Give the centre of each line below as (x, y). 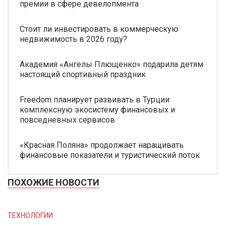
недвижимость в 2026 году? (73, 39)
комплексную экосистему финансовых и (97, 110)
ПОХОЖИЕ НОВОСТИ (53, 182)
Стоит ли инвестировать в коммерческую (99, 29)
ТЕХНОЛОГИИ (30, 215)
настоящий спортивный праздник (83, 74)
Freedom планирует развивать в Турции (95, 100)
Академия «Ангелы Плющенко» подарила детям (111, 64)
